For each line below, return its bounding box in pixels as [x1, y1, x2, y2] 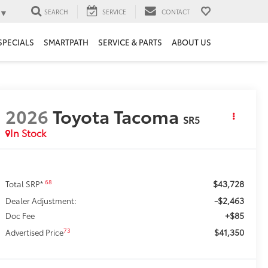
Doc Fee [5, 210, 35, 221]
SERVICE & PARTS [98, 36, 162, 48]
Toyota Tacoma [53, 103, 179, 129]
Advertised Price [5, 227, 64, 238]
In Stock [10, 126, 47, 140]
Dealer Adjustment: [5, 195, 77, 206]
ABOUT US [172, 36, 211, 48]
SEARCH [44, 7, 68, 16]
